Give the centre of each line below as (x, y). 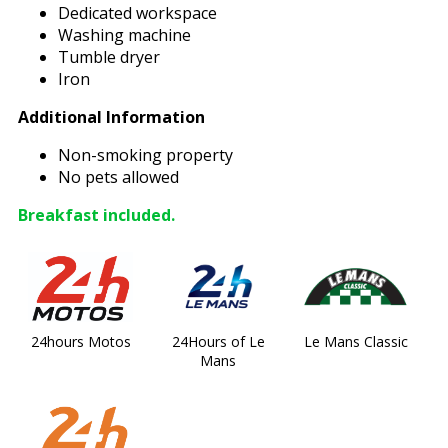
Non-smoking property (145, 155)
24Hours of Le (218, 341)
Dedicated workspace (137, 13)
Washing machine (124, 35)
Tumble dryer (109, 57)
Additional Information (111, 117)
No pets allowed (118, 177)
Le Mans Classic (355, 341)
